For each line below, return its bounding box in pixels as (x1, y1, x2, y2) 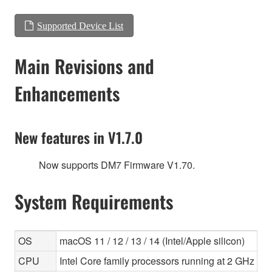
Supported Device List (37, 21, 123, 31)
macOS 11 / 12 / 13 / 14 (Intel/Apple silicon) (59, 233, 245, 248)
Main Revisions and (15, 52, 154, 80)
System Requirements (15, 187, 173, 215)
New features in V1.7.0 (15, 126, 143, 148)
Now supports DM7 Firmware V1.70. (39, 157, 195, 172)
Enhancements (15, 79, 120, 107)
